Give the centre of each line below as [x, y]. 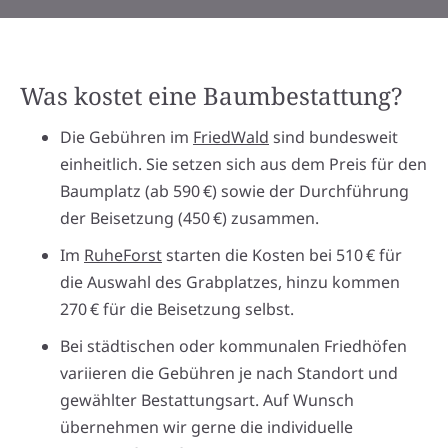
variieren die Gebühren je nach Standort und [229, 372]
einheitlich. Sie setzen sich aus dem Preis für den [243, 163]
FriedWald [231, 136]
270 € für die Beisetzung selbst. [177, 308]
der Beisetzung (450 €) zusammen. [189, 217]
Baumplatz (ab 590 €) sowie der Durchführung [234, 190]
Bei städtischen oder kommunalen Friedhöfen [233, 345]
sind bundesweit [333, 136]
